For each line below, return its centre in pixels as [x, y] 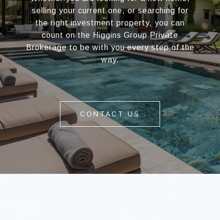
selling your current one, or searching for [110, 11]
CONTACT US [110, 114]
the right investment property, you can [110, 23]
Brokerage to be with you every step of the [110, 48]
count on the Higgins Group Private [110, 35]
